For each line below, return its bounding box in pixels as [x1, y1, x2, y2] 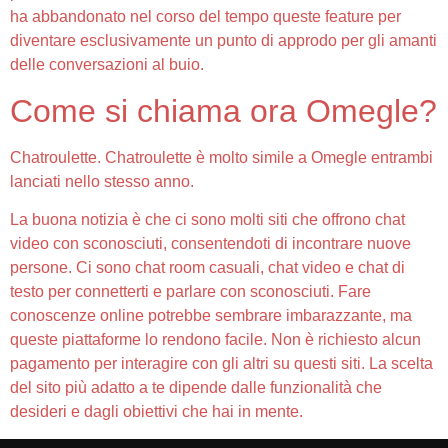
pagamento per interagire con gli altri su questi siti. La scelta [10, 355, 433, 373]
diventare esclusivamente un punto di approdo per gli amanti [10, 32, 437, 50]
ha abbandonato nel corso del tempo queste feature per [10, 8, 401, 26]
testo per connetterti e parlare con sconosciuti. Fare [10, 283, 371, 301]
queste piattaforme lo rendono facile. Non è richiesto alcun [10, 331, 421, 349]
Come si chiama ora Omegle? [10, 92, 437, 129]
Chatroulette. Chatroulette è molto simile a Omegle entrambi [10, 148, 433, 166]
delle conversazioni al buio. [10, 56, 204, 74]
